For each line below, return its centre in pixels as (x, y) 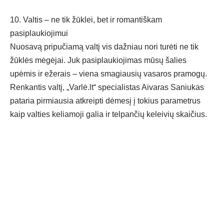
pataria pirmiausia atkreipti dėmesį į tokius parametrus (105, 101)
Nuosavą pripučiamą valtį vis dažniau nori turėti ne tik (104, 47)
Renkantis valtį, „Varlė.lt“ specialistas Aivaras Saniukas (107, 87)
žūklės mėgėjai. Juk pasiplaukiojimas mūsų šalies (98, 60)
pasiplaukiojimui (39, 33)
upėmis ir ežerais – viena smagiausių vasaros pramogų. (108, 74)
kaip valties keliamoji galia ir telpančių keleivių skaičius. (108, 114)
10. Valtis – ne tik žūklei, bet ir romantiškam (86, 20)
